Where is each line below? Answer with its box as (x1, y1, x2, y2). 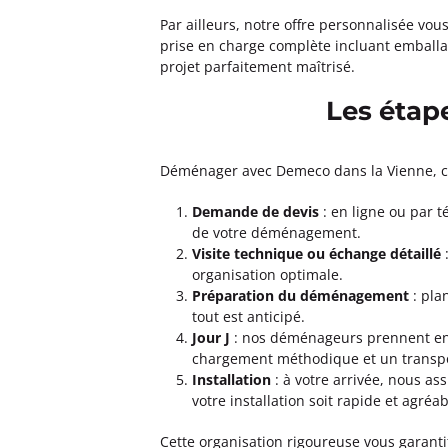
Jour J (192, 328, 230, 347)
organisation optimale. (192, 265, 343, 284)
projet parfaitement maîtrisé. (160, 57, 355, 76)
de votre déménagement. (192, 223, 361, 242)
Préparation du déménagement (192, 286, 409, 305)
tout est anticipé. (192, 307, 305, 326)
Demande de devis (192, 202, 319, 221)
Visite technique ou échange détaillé (192, 244, 441, 263)
